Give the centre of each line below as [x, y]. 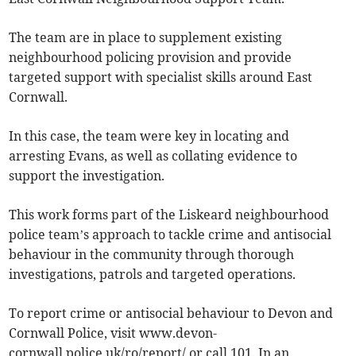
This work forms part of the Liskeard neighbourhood [169, 215]
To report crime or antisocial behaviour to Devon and [171, 313]
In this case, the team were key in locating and [149, 136]
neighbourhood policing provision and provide [151, 58]
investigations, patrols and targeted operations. [153, 275]
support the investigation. [87, 176]
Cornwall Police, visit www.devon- [113, 333]
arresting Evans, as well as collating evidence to [153, 156]
